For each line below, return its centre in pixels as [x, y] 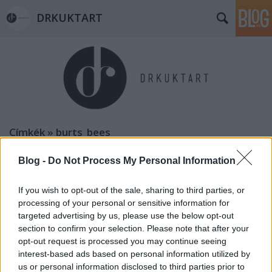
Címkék [27, 132]
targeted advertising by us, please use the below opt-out [126, 216]
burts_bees [83, 132]
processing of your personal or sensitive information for [124, 203]
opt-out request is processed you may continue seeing [122, 241]
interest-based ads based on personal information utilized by [134, 254]
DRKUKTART [70, 18]
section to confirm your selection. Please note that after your [134, 229]
